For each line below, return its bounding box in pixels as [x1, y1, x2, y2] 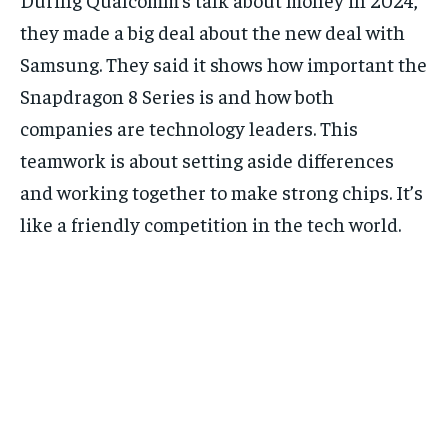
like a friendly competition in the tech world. [20, 211, 401, 237]
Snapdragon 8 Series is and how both [20, 83, 334, 109]
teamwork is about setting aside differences [20, 147, 394, 173]
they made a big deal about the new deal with [20, 19, 405, 45]
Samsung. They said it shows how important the [20, 51, 427, 77]
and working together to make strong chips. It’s [20, 179, 423, 205]
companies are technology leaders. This [20, 115, 358, 141]
